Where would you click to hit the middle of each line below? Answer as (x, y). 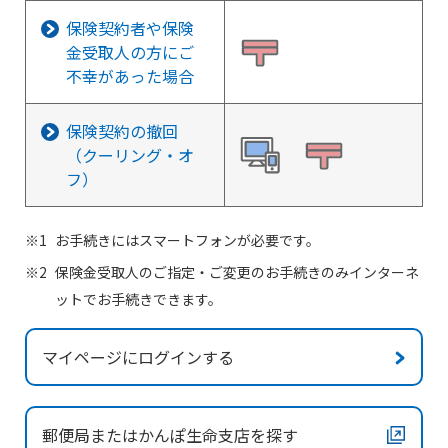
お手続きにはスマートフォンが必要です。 (187, 240)
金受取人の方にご (130, 52)
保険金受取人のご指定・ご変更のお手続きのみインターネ (237, 272)
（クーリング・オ (130, 155)
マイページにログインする (138, 357)
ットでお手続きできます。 (138, 299)
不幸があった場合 (130, 76)
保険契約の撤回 (122, 131)
